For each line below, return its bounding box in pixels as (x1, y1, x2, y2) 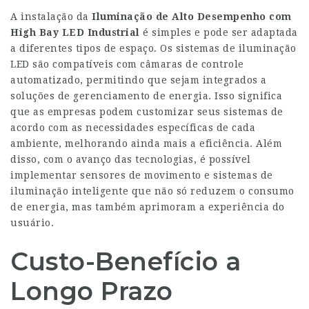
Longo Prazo (10, 276, 173, 306)
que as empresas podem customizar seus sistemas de (10, 106, 283, 117)
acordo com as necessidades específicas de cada (10, 122, 255, 133)
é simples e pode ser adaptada (139, 27, 298, 38)
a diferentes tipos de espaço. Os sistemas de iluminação (10, 43, 297, 54)
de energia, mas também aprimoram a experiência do (10, 201, 285, 212)
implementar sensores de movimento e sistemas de (10, 170, 273, 181)
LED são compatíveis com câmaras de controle (10, 59, 244, 70)
